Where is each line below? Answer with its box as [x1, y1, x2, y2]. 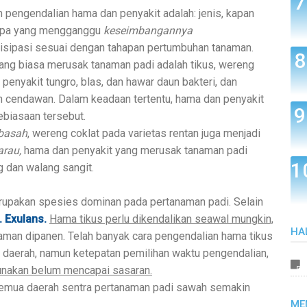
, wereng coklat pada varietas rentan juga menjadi [27, 126, 260, 140]
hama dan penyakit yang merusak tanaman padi [24, 143, 247, 157]
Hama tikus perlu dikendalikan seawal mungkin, [49, 212, 273, 225]
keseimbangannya [103, 23, 193, 37]
